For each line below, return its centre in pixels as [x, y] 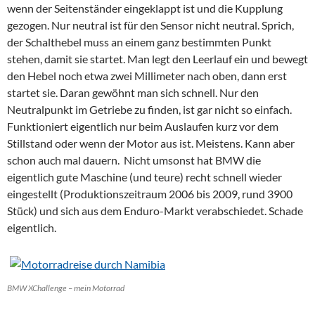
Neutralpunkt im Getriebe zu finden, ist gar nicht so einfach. [149, 109]
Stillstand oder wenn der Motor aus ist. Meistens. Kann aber [151, 143]
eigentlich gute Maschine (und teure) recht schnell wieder [144, 176]
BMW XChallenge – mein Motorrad [66, 288]
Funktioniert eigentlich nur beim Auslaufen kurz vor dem [143, 126]
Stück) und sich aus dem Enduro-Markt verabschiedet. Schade [155, 210]
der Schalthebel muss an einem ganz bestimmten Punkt [139, 41]
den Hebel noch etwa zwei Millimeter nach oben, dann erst [147, 75]
